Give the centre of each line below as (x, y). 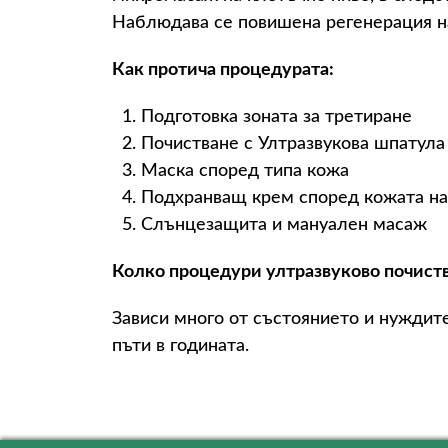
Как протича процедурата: (223, 70)
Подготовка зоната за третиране (276, 117)
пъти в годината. (180, 346)
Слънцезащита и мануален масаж (284, 225)
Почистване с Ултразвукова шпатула (293, 144)
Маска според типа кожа (245, 171)
